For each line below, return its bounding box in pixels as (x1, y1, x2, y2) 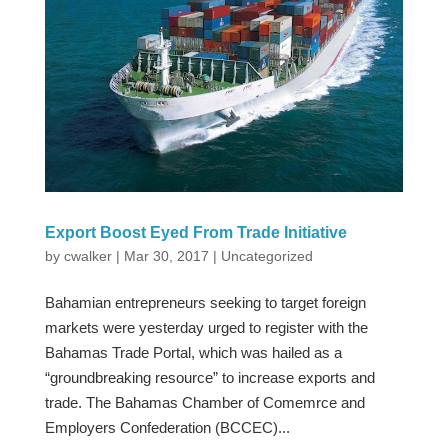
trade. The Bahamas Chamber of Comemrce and (44, 393, 365, 411)
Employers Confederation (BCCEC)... (44, 418, 290, 436)
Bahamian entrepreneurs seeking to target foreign (44, 293, 366, 311)
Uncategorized (220, 247, 313, 264)
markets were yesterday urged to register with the (44, 318, 368, 336)
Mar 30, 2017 (123, 247, 209, 264)
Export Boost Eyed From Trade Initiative (44, 223, 347, 241)
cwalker (63, 247, 112, 264)
